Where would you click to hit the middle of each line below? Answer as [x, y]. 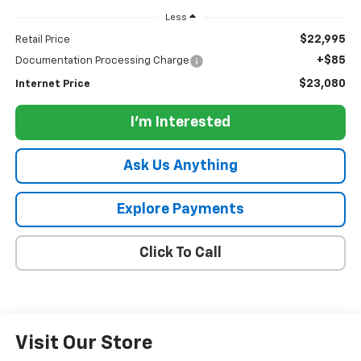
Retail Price [42, 39]
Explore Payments [180, 209]
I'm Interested [180, 122]
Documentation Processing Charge [102, 60]
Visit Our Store [84, 343]
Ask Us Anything [180, 166]
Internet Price [52, 84]
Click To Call [180, 253]
